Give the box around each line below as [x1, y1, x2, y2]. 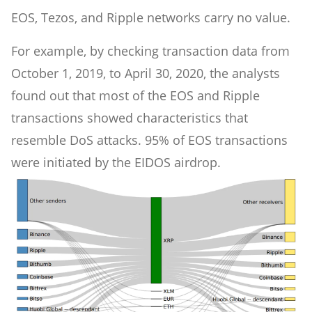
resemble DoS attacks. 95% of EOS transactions [11, 131, 288, 148]
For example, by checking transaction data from [11, 42, 290, 59]
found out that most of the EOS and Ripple [11, 86, 260, 104]
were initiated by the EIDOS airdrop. [11, 153, 221, 171]
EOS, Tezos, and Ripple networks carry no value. [11, 8, 290, 26]
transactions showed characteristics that [11, 109, 248, 126]
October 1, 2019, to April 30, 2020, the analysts [11, 64, 280, 81]
